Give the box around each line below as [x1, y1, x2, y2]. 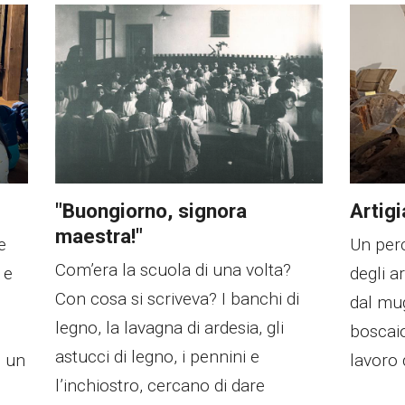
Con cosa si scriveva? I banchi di [54, 287, 299, 309]
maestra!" [54, 223, 143, 248]
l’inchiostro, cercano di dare [54, 374, 265, 396]
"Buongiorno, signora [54, 198, 247, 222]
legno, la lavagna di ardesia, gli [54, 316, 284, 338]
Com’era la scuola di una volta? [54, 259, 291, 280]
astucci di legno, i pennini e [54, 345, 259, 367]
